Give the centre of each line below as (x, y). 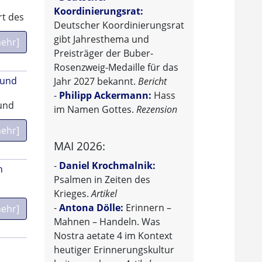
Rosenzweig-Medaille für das (116, 68)
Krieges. (73, 194)
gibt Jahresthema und (101, 39)
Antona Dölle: (91, 208)
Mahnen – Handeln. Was (107, 222)
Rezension (157, 110)
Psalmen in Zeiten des (102, 180)
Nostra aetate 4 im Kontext (113, 236)
